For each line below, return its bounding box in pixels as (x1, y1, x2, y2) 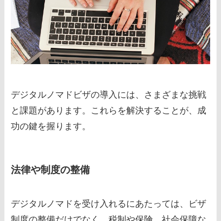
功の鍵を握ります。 (11, 121, 91, 131)
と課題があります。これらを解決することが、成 (11, 105, 207, 115)
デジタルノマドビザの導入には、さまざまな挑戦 (11, 89, 207, 100)
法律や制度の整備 (11, 164, 90, 175)
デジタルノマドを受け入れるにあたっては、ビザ (11, 199, 207, 209)
